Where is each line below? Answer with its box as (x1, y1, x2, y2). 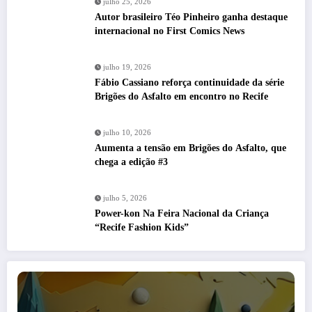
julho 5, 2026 (103, 194, 147, 203)
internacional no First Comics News (95, 26, 244, 37)
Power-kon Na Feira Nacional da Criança (95, 208, 269, 219)
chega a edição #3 (95, 157, 168, 168)
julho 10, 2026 (103, 129, 151, 137)
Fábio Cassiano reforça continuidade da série (95, 77, 284, 88)
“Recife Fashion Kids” (95, 222, 189, 233)
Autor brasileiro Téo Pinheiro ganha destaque (95, 12, 288, 23)
